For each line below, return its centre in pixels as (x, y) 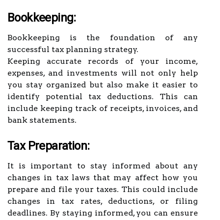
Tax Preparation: (49, 146)
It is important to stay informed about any (103, 166)
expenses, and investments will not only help (103, 73)
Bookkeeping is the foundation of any (103, 38)
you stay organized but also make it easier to (103, 85)
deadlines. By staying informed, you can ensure (103, 213)
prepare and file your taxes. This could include (103, 189)
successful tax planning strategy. (73, 49)
